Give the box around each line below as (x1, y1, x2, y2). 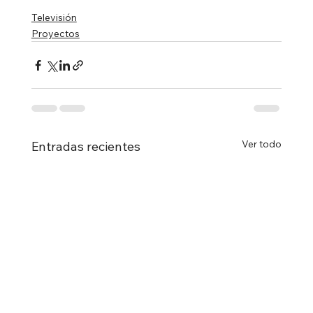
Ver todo (242, 138, 282, 151)
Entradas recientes (31, 138, 140, 155)
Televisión (31, 11, 77, 24)
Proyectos (31, 27, 80, 41)
